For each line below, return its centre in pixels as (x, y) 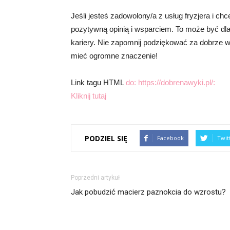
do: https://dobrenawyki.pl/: (170, 83)
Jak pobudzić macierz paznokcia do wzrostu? (148, 192)
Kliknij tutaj (89, 96)
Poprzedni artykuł (95, 178)
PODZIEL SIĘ (106, 138)
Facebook (170, 138)
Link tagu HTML (98, 83)
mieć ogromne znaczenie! (114, 56)
